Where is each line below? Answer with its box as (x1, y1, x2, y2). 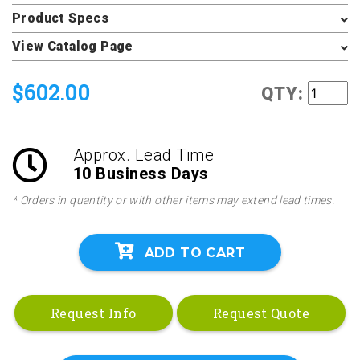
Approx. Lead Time (72, 145, 214, 165)
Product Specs (12, 10, 109, 26)
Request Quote (212, 304, 310, 321)
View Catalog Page (12, 39, 133, 54)
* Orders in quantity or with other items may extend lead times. (12, 194, 335, 207)
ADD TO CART (144, 244, 245, 260)
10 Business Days (72, 164, 209, 183)
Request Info (50, 304, 137, 321)
